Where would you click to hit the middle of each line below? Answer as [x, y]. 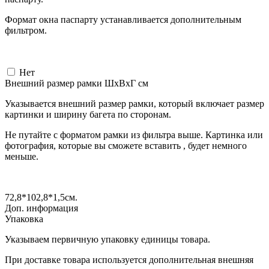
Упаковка [24, 219]
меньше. [22, 156]
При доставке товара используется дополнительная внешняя [129, 259]
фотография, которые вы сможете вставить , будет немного [126, 145]
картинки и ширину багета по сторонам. [88, 114]
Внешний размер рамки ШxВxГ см [77, 83]
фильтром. [26, 30]
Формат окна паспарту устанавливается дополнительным [123, 19]
